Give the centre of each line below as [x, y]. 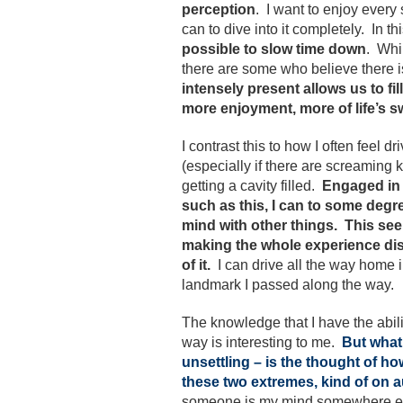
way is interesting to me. [262, 342]
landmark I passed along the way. [288, 285]
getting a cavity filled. [252, 186]
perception [219, 9]
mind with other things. [260, 225]
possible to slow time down [274, 49]
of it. [196, 265]
